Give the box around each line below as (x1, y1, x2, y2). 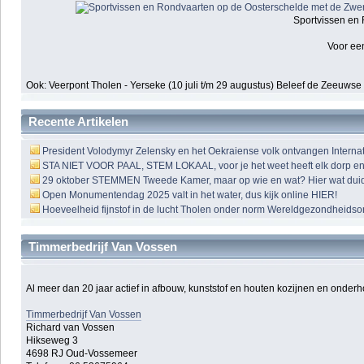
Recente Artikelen (28, 115, 128, 129)
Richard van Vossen (26, 321, 115, 333)
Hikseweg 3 (26, 334, 79, 346)
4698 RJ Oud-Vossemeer (26, 347, 138, 359)
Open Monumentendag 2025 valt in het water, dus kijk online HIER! (42, 189, 338, 201)
